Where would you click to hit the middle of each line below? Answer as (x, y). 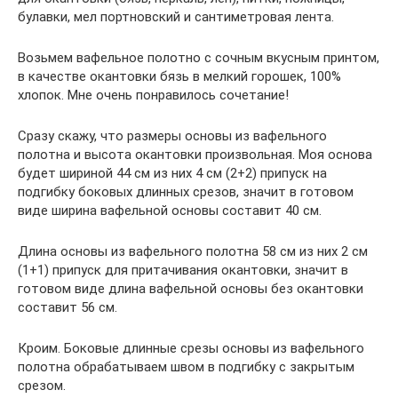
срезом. (42, 386)
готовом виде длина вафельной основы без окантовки (191, 289)
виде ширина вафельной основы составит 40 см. (170, 211)
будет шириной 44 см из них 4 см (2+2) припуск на (172, 173)
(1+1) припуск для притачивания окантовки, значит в (183, 270)
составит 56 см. (68, 307)
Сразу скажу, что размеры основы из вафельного (172, 136)
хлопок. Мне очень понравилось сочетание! (153, 95)
